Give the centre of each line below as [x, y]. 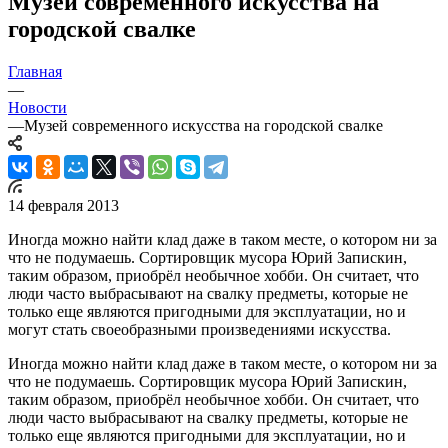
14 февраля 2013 [63, 205]
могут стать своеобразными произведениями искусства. [199, 329]
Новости [37, 107]
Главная [35, 71]
